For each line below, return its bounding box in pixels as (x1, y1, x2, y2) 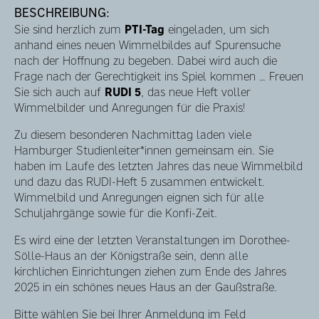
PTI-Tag (125, 21, 164, 37)
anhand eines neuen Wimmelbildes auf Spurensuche (14, 37, 281, 53)
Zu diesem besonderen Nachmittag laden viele (14, 127, 251, 142)
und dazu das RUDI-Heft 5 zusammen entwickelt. (14, 174, 265, 189)
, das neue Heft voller (141, 84, 251, 100)
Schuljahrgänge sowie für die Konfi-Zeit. (14, 205, 217, 221)
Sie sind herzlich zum (14, 21, 125, 37)
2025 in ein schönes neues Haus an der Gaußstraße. (14, 279, 277, 295)
